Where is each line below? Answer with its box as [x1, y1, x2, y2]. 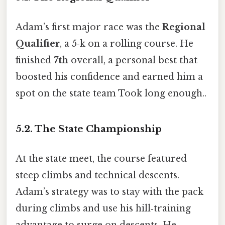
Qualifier [16, 38, 60, 49]
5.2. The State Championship [16, 123, 162, 135]
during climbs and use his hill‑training [16, 203, 191, 214]
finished [16, 54, 54, 66]
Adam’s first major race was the [16, 21, 162, 33]
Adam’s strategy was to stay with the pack [16, 186, 203, 198]
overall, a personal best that [68, 54, 197, 66]
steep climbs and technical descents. [16, 170, 179, 181]
